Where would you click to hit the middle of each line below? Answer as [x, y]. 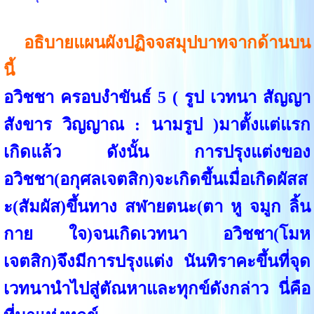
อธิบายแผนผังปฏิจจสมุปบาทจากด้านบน [168, 42]
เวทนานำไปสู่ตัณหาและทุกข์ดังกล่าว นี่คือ [157, 288]
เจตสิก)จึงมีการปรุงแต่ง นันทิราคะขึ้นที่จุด [157, 261]
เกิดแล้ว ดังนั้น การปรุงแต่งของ [157, 152]
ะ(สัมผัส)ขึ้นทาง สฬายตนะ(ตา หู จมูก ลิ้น [157, 206]
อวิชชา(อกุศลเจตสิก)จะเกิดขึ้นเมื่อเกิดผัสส [155, 179]
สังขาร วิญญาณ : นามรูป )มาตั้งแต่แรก [157, 124]
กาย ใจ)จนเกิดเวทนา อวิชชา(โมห [157, 234]
